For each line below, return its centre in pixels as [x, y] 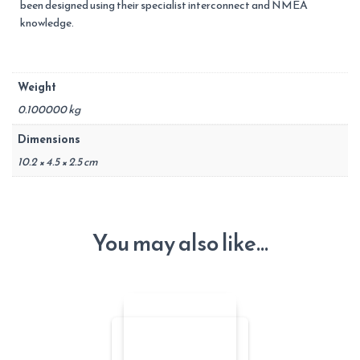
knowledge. [47, 23]
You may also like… [180, 243]
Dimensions [49, 139]
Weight [37, 87]
